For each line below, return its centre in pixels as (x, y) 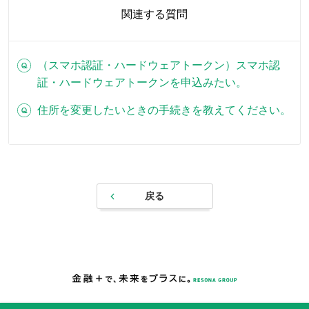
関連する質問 (154, 14)
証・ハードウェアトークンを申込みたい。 (142, 82)
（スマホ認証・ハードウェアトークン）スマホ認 (159, 65)
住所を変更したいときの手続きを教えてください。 (164, 110)
